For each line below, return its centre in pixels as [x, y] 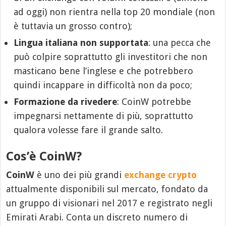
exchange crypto [161, 175]
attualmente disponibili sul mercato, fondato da [107, 189]
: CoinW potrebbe [154, 102]
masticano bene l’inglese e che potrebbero [104, 71]
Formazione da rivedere [66, 102]
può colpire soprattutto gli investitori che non [111, 57]
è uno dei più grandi [79, 175]
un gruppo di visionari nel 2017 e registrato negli [109, 203]
